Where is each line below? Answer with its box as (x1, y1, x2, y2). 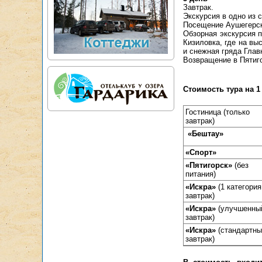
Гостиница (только (185, 108, 250, 116)
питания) (185, 170, 216, 178)
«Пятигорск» (185, 161, 232, 170)
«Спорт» (185, 148, 216, 157)
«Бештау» (188, 129, 223, 138)
